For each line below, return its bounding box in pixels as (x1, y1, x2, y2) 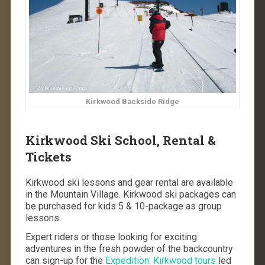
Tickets (25, 148, 72, 165)
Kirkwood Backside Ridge (86, 96, 179, 106)
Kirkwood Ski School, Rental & (25, 131, 216, 148)
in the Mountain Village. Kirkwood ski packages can (25, 188, 236, 200)
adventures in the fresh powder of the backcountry (25, 243, 233, 254)
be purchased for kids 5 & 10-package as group (25, 200, 222, 212)
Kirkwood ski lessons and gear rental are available (25, 176, 233, 188)
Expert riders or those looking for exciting (25, 231, 197, 243)
